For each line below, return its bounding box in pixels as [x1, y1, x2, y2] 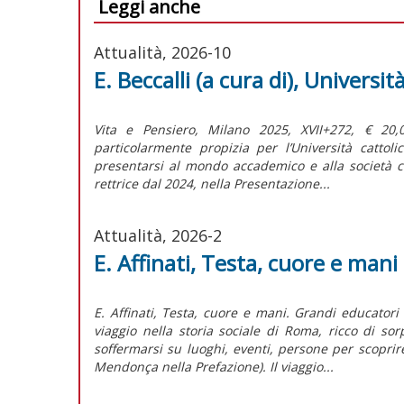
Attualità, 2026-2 [94, 224, 222, 246]
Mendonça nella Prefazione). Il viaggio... [94, 357, 334, 375]
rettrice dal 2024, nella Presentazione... [94, 174, 330, 192]
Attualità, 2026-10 [94, 41, 231, 63]
